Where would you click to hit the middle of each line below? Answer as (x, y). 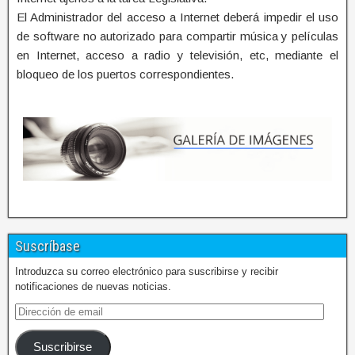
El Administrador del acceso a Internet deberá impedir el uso (177, 17)
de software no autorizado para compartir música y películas (177, 36)
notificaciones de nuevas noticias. (93, 287)
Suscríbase (48, 246)
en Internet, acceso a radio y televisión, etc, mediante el (177, 55)
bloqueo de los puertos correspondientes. (125, 74)
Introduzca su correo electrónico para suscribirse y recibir (147, 272)
